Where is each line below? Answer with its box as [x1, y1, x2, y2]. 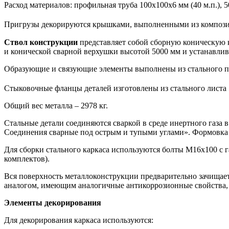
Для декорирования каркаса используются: [4, 215, 153, 224]
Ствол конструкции [4, 37, 78, 47]
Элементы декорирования [4, 198, 101, 207]
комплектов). [4, 154, 50, 163]
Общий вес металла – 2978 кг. [4, 101, 108, 110]
